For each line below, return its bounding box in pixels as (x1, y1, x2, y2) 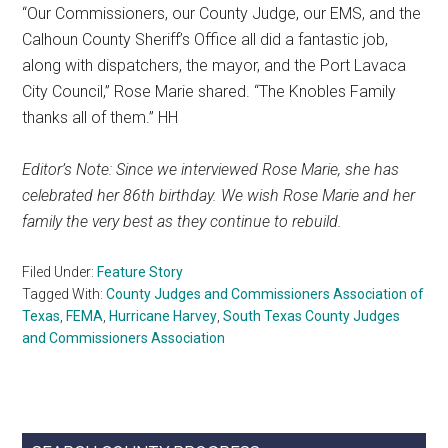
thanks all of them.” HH (22, 108, 179, 128)
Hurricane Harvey (109, 308, 218, 325)
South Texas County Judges (223, 308, 401, 325)
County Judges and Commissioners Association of (106, 286, 425, 303)
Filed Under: (22, 264, 98, 281)
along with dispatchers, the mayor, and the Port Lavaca (22, 56, 407, 76)
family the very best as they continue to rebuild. (22, 212, 343, 232)
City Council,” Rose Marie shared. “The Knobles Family (22, 82, 397, 102)
